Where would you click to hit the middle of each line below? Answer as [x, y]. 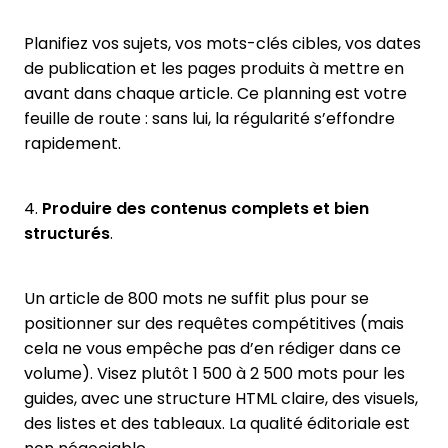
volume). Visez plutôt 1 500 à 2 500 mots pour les [214, 373]
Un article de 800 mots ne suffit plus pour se [196, 298]
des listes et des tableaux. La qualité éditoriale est [217, 423]
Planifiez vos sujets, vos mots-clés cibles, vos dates [222, 43]
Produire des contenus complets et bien [205, 208]
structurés [67, 233]
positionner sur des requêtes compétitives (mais [214, 323]
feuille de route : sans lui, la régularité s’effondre [209, 118]
